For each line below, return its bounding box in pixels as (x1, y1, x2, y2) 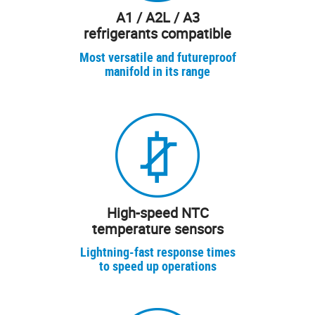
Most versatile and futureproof (79, 48, 236, 65)
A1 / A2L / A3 (115, 8, 200, 27)
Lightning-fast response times (79, 243, 236, 261)
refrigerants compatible (84, 24, 231, 44)
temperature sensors (91, 219, 224, 238)
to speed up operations (98, 257, 217, 275)
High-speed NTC (106, 202, 209, 222)
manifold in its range (105, 62, 210, 79)
